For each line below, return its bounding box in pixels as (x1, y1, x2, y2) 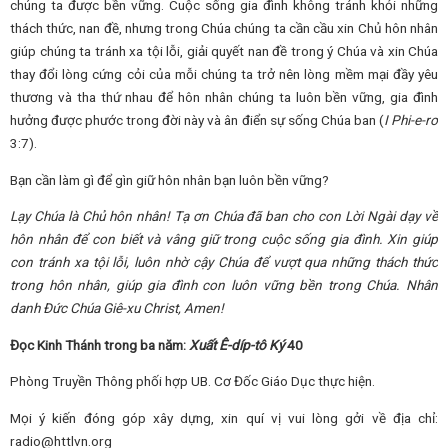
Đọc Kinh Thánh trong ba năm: (10, 336, 189, 353)
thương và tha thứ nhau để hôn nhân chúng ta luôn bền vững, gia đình (10, 88, 438, 105)
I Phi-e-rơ (383, 111, 439, 128)
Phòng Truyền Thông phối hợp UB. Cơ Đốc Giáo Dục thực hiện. (10, 373, 375, 390)
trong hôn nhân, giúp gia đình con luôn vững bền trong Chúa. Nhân (10, 277, 438, 294)
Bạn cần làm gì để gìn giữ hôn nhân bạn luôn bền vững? (10, 171, 329, 188)
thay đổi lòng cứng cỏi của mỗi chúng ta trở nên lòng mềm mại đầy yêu (10, 65, 438, 82)
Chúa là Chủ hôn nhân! (33, 208, 170, 225)
